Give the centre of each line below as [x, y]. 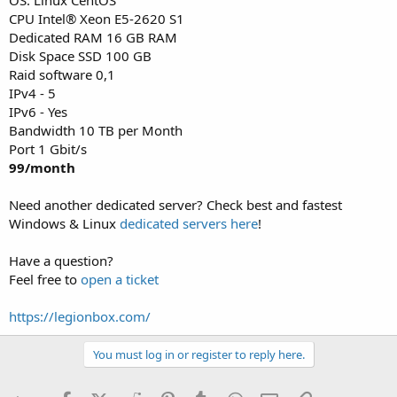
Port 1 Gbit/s [48, 148]
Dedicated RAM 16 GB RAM [93, 37]
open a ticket [120, 279]
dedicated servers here [189, 223]
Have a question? [61, 260]
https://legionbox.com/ [80, 316]
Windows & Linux [64, 223]
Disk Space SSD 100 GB [80, 55]
